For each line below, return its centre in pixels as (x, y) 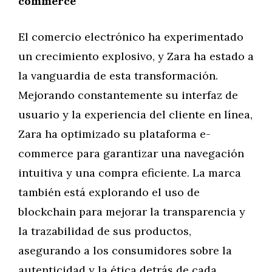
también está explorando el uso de (109, 192)
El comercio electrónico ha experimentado (131, 37)
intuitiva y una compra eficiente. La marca (130, 173)
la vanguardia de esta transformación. (118, 76)
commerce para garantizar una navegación (131, 153)
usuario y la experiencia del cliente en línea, (135, 114)
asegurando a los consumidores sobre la (125, 250)
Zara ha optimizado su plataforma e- (114, 134)
